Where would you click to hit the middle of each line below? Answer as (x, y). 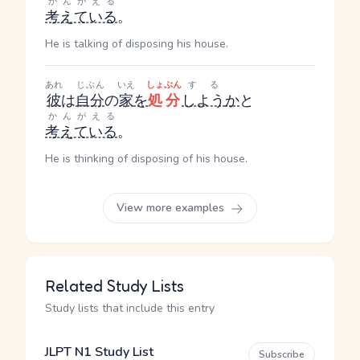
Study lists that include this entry (130, 308)
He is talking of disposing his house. (137, 44)
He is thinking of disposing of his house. (146, 159)
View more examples (172, 208)
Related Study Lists (115, 286)
